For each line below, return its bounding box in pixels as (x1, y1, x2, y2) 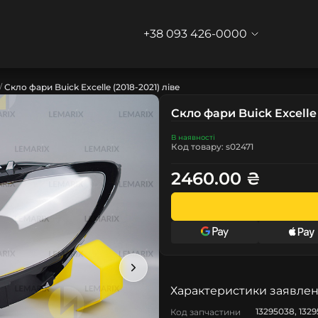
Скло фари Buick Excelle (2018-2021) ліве (4, 82, 180, 92)
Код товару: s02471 (171, 141, 253, 152)
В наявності (171, 133, 215, 142)
